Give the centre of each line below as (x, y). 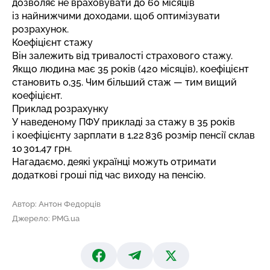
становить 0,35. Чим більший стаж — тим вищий (124, 82)
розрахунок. (40, 29)
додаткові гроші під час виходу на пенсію (108, 175)
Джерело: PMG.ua (46, 218)
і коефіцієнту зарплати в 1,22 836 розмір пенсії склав (133, 135)
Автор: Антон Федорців (56, 204)
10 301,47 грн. (42, 149)
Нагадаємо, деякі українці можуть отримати (114, 162)
